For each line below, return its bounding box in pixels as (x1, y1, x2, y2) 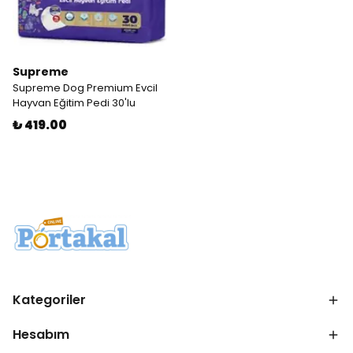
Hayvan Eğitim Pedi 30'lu (13, 95, 136, 110)
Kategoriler (13, 291, 86, 309)
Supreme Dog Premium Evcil (13, 80, 158, 95)
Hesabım (13, 325, 69, 344)
